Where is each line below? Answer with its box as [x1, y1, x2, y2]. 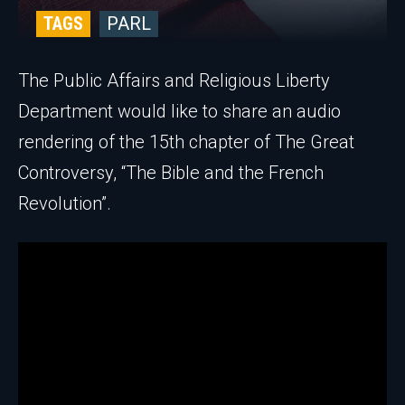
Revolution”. [18, 193, 111, 214]
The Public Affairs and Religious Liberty [18, 70, 330, 91]
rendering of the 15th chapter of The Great [18, 131, 354, 153]
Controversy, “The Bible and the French [18, 162, 324, 184]
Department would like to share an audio [18, 100, 341, 122]
